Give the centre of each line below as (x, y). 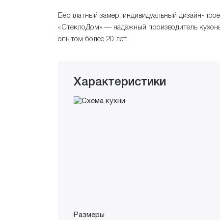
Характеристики (120, 82)
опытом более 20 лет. (93, 39)
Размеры (89, 215)
